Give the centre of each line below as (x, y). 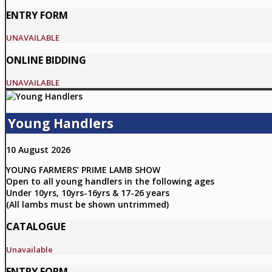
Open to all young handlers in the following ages (110, 181)
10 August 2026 (38, 149)
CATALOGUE (36, 227)
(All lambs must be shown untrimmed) (87, 204)
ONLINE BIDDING (46, 60)
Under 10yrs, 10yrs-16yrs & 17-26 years (88, 192)
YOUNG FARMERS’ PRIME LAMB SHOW (83, 169)
